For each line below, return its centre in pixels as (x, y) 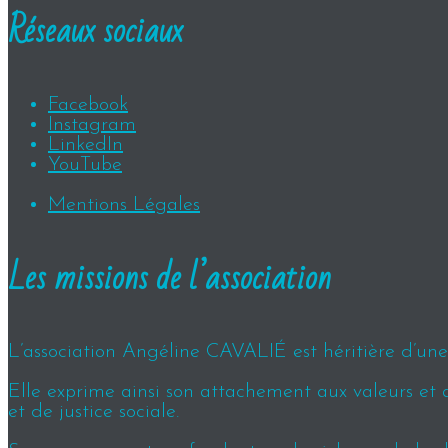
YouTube (85, 165)
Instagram (92, 125)
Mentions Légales (124, 205)
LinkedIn (85, 145)
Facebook (88, 105)
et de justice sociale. (93, 412)
